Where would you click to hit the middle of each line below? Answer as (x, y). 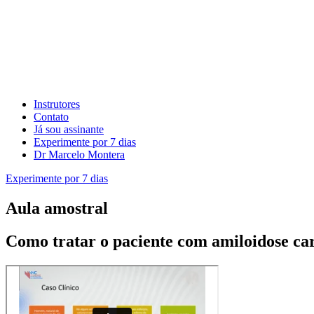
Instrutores (57, 104)
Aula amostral (57, 208)
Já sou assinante (69, 129)
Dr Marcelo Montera (79, 155)
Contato (51, 117)
